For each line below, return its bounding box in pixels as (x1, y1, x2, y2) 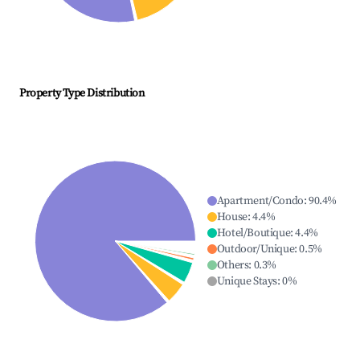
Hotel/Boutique (216, 226, 291, 241)
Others (216, 258, 249, 273)
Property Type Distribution (19, 86, 145, 101)
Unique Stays (216, 274, 277, 289)
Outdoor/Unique (216, 242, 295, 257)
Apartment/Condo (216, 194, 304, 209)
